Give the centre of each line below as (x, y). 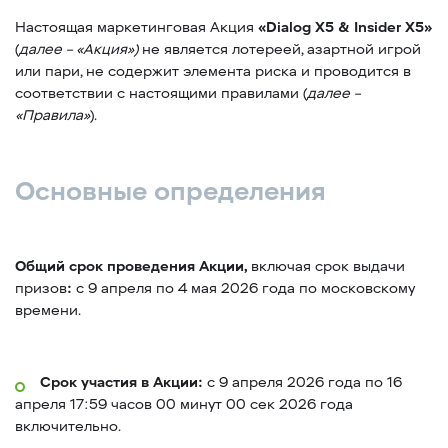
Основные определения (170, 191)
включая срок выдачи (328, 266)
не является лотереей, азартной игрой (279, 49)
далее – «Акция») (78, 49)
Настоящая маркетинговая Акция (136, 27)
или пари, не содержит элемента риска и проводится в (213, 71)
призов (41, 288)
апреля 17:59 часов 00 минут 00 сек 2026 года (184, 404)
